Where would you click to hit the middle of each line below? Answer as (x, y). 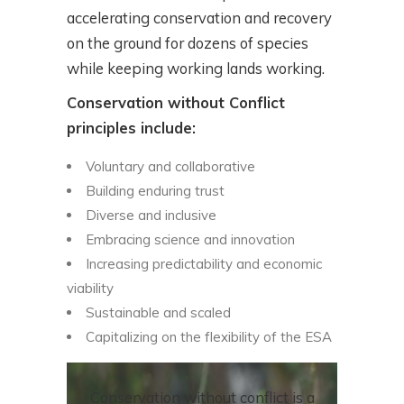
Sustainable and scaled (158, 313)
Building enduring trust (155, 191)
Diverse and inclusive (151, 216)
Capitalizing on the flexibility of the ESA (209, 337)
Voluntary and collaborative (170, 167)
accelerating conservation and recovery (199, 18)
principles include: (131, 128)
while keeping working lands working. (196, 69)
